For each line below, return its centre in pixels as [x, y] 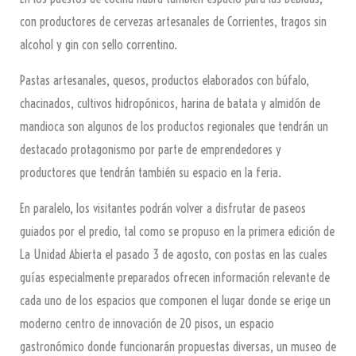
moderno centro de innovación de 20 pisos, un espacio [147, 324]
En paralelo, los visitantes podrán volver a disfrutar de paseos [163, 209]
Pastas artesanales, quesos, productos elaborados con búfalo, [164, 81]
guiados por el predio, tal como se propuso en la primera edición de [177, 232]
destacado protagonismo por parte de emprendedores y [150, 150]
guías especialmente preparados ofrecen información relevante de [174, 278]
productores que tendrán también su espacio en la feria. [150, 173]
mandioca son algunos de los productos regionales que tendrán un [174, 127]
